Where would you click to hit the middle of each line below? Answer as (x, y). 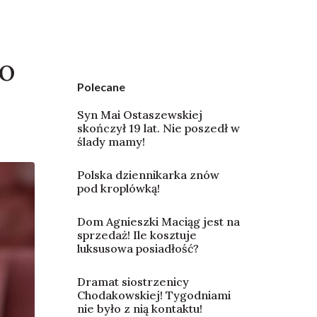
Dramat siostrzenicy (133, 282)
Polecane (101, 87)
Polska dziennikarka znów (148, 175)
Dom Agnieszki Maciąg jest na (158, 222)
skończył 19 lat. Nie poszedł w (158, 128)
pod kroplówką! (118, 189)
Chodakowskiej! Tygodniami (154, 295)
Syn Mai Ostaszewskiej (139, 115)
